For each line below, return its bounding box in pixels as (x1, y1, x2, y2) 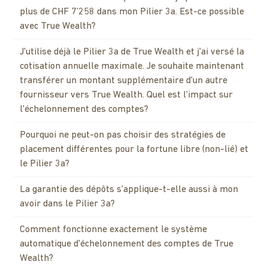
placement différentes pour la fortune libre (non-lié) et (20, 144, 248, 154)
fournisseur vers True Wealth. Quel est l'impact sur (20, 90, 233, 100)
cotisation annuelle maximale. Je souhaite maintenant (20, 61, 244, 71)
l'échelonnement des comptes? (20, 104, 148, 114)
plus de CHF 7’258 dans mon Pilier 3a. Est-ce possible (20, 7, 244, 17)
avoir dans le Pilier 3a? (20, 199, 115, 209)
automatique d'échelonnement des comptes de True (20, 239, 233, 249)
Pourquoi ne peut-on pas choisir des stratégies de (20, 130, 226, 140)
